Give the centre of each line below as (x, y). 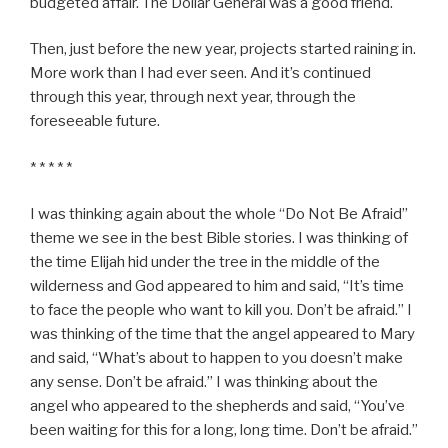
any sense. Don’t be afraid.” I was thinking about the (204, 382)
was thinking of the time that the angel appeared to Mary (222, 334)
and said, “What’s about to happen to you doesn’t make (216, 358)
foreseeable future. (95, 121)
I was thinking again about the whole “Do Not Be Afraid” (219, 214)
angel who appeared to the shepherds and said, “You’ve (217, 406)
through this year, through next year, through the (193, 97)
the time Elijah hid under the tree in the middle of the (205, 262)
